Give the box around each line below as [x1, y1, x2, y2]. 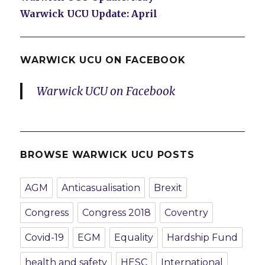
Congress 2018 [82, 206, 151, 218]
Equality [114, 231, 154, 243]
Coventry [164, 206, 209, 218]
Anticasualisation [62, 182, 141, 193]
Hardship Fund [167, 231, 238, 243]
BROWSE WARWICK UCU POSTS [20, 148, 195, 160]
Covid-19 [25, 231, 64, 243]
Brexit [154, 182, 183, 193]
